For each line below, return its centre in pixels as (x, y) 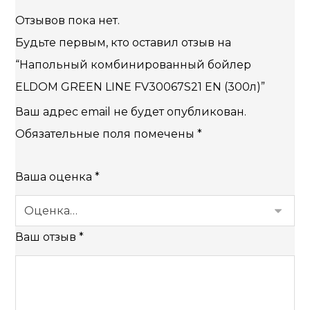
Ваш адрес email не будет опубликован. (131, 112)
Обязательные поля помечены (107, 134)
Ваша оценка (55, 177)
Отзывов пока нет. (68, 20)
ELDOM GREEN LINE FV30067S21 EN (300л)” (140, 87)
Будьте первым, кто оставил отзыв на (124, 43)
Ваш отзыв (47, 237)
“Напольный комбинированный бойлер (134, 65)
